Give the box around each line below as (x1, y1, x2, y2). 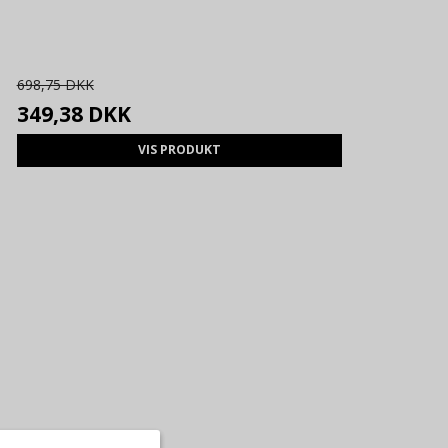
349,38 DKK (16, 100, 131, 129)
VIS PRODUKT (137, 141, 221, 159)
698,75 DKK (16, 75, 94, 95)
